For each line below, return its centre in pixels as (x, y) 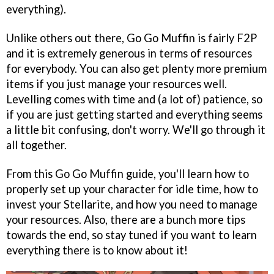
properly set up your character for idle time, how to (132, 189)
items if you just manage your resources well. (117, 83)
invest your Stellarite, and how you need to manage (132, 204)
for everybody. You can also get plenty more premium (136, 68)
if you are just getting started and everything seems (134, 114)
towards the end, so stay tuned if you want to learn (131, 235)
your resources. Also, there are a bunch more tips (126, 219)
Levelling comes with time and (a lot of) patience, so (134, 99)
